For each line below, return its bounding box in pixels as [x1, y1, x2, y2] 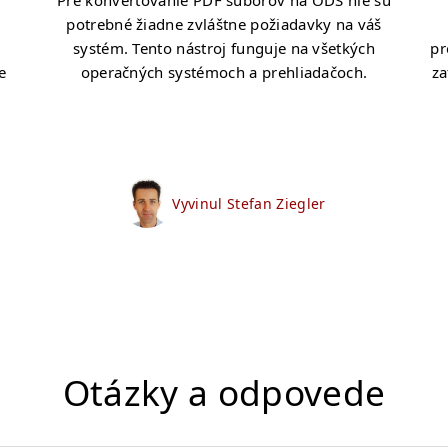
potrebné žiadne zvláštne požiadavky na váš [66, 14, 382, 34]
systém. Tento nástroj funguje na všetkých [72, 38, 376, 58]
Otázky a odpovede [62, 368, 386, 416]
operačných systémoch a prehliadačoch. [80, 62, 368, 82]
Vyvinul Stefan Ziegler [172, 193, 326, 213]
